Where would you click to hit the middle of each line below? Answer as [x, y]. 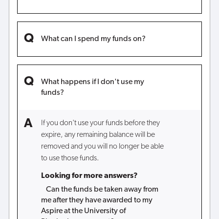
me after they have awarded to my [97, 201]
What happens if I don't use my [92, 82]
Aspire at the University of [83, 211]
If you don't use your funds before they [100, 123]
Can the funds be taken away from [102, 190]
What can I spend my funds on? [93, 39]
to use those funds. [70, 158]
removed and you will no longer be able [102, 146]
